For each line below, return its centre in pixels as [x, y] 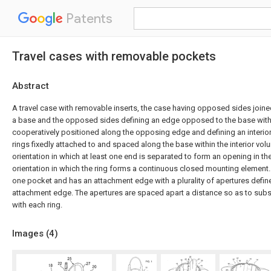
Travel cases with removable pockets [114, 56]
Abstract [31, 86]
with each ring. [37, 205]
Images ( [31, 233]
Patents [88, 18]
